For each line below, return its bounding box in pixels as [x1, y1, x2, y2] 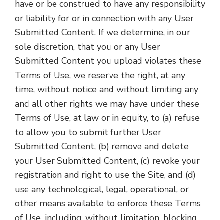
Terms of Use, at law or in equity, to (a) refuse [15, 112, 200, 124]
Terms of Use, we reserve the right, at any [15, 69, 185, 81]
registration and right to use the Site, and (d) [15, 169, 196, 181]
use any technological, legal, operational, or [15, 183, 189, 195]
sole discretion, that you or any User [15, 41, 160, 53]
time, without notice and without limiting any [15, 83, 198, 95]
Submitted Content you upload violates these [15, 55, 201, 67]
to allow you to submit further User [15, 126, 161, 138]
